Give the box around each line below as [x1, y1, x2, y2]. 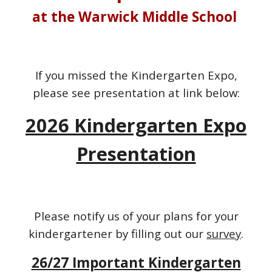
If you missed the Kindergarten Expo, [35, 67, 237, 83]
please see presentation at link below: [32, 85, 240, 100]
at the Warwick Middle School [32, 7, 240, 26]
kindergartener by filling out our [29, 226, 206, 241]
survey [206, 226, 241, 241]
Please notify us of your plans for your [33, 208, 239, 223]
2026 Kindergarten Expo [25, 112, 246, 138]
